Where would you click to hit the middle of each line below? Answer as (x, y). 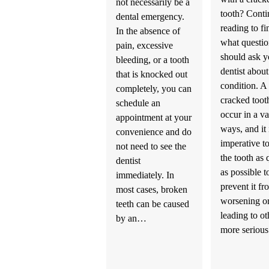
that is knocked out (151, 74)
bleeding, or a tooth (152, 59)
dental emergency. (150, 16)
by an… (131, 218)
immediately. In (145, 175)
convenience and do (153, 131)
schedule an (138, 103)
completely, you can (153, 88)
